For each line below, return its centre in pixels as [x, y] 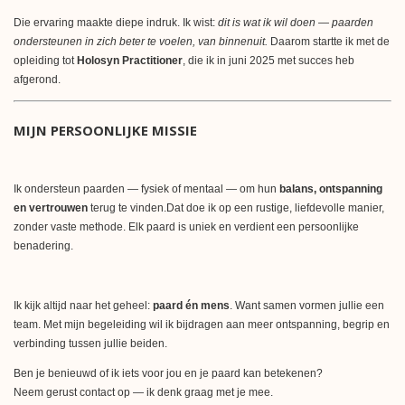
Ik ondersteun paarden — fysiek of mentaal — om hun [146, 188]
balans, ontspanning [331, 188]
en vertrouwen [51, 207]
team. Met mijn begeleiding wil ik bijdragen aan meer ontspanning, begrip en [202, 324]
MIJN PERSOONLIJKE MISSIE [105, 130]
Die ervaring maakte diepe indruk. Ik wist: [116, 22]
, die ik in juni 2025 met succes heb [268, 60]
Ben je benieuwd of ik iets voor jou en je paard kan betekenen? [168, 373]
